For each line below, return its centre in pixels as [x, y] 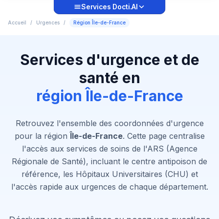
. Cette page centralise [164, 136]
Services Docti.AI [109, 7]
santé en [109, 78]
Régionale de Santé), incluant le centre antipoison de [109, 161]
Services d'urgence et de [109, 60]
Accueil [17, 22]
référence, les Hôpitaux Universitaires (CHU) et [109, 174]
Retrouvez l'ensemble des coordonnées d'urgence [109, 123]
